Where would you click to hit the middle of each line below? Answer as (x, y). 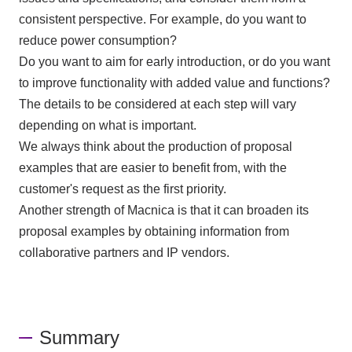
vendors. (203, 252)
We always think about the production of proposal (155, 146)
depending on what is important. (107, 125)
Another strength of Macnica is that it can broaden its (163, 210)
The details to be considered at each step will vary (157, 104)
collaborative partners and (92, 252)
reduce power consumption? (97, 40)
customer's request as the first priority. (122, 189)
